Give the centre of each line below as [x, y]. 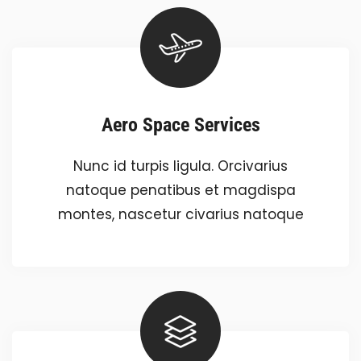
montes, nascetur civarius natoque [180, 215]
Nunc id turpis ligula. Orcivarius [180, 166]
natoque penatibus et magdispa [180, 191]
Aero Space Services [180, 125]
